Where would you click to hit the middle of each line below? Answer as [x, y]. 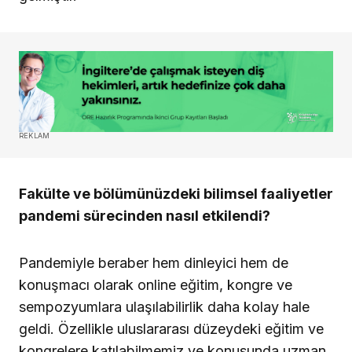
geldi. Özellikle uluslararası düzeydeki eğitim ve [171, 328]
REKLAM [35, 135]
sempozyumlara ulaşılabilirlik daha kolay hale [164, 306]
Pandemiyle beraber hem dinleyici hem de [154, 262]
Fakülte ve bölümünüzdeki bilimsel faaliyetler [176, 193]
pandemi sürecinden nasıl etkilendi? [145, 215]
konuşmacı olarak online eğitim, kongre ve [156, 284]
